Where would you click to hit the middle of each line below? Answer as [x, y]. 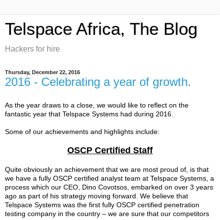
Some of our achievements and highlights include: [82, 131]
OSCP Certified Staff [110, 150]
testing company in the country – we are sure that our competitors [107, 213]
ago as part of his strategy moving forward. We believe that [96, 196]
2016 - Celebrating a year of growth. [98, 82]
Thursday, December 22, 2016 [42, 72]
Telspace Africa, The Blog [101, 29]
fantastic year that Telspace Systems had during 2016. [91, 114]
